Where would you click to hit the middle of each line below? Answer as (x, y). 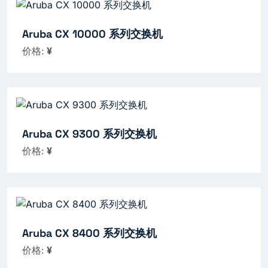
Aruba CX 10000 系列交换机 (92, 33)
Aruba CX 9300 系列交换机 (89, 133)
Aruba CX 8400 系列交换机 (89, 233)
